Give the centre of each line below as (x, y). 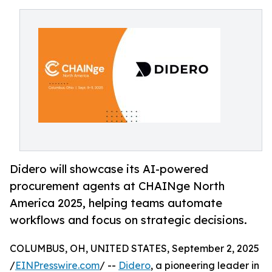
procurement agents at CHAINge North (117, 186)
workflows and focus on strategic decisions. (128, 220)
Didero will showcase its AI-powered (109, 169)
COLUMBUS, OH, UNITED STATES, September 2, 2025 (134, 249)
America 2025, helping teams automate (116, 203)
